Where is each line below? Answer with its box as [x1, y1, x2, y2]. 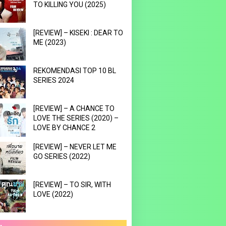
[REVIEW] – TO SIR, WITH [33, 181, 111, 189]
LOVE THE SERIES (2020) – [33, 114, 119, 122]
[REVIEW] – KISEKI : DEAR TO [33, 29, 123, 37]
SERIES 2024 [33, 76, 74, 84]
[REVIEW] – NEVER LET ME [33, 143, 117, 151]
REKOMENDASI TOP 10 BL [33, 67, 116, 75]
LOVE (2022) [33, 190, 73, 198]
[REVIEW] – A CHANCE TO [33, 104, 115, 112]
